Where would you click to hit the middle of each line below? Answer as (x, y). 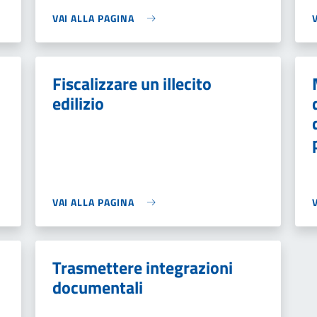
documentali (97, 287)
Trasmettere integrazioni (142, 267)
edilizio (78, 103)
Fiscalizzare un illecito (132, 83)
